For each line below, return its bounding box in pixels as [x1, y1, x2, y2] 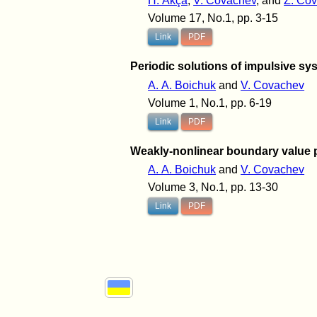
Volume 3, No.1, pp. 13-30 [148, 181, 279, 194]
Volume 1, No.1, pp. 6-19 [148, 96, 272, 109]
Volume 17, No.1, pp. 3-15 [148, 11, 279, 24]
